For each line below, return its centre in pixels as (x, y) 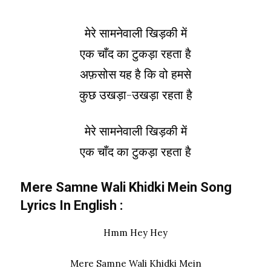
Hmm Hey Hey (135, 232)
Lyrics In (46, 205)
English (95, 205)
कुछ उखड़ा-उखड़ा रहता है (135, 94)
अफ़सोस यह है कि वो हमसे (135, 74)
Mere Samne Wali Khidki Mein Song (126, 187)
